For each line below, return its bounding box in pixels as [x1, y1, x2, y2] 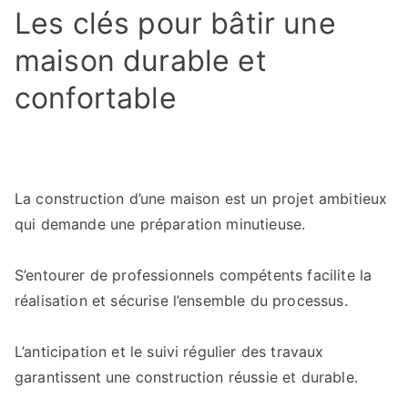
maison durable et [15, 43, 267, 78]
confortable [15, 80, 177, 116]
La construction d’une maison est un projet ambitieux [15, 189, 388, 208]
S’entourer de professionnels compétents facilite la [15, 266, 372, 284]
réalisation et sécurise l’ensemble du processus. [15, 291, 348, 310]
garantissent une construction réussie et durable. [15, 368, 358, 386]
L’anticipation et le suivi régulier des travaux [15, 342, 324, 361]
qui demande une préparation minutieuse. [15, 215, 306, 233]
